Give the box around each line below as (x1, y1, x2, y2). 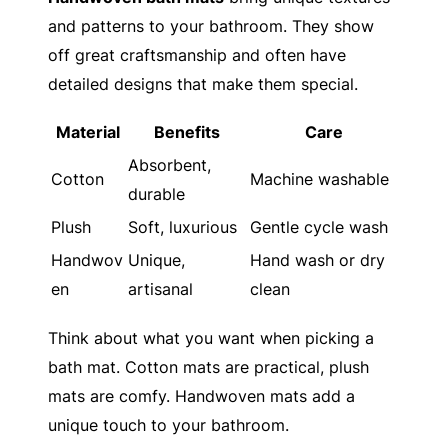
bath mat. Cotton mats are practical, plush (48, 356, 369, 377)
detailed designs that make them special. (48, 74, 358, 95)
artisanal (128, 279, 193, 300)
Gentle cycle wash (250, 217, 388, 238)
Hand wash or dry (250, 250, 385, 271)
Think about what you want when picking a (48, 327, 374, 348)
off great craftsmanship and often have (48, 45, 346, 66)
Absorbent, (128, 155, 211, 176)
